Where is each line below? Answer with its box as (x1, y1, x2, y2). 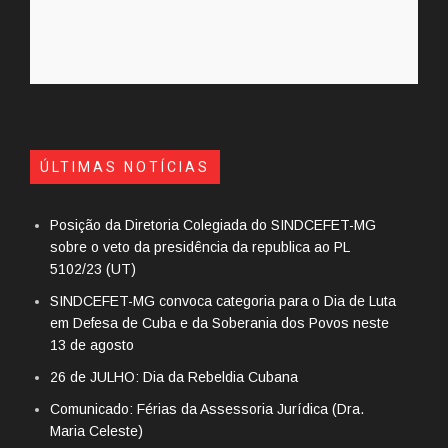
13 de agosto (50, 337, 134, 354)
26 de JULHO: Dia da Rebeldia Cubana (50, 369, 298, 386)
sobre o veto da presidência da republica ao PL (50, 239, 349, 256)
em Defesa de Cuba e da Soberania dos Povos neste (50, 315, 389, 332)
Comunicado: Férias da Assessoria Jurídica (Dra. (50, 401, 364, 418)
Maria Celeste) (50, 423, 143, 440)
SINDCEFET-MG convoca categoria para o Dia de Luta (50, 293, 396, 310)
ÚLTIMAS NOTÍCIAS (40, 159, 210, 176)
